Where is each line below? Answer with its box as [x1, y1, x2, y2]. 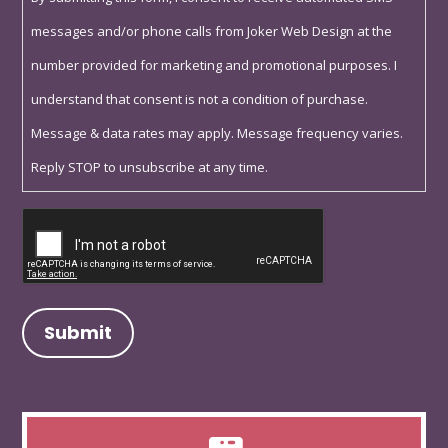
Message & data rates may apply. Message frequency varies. [31, 124, 404, 143]
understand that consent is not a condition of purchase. [31, 90, 369, 109]
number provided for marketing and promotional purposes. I [31, 56, 398, 75]
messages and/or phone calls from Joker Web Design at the [31, 22, 393, 41]
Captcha [21, 212, 89, 235]
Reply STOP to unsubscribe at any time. [31, 158, 269, 177]
